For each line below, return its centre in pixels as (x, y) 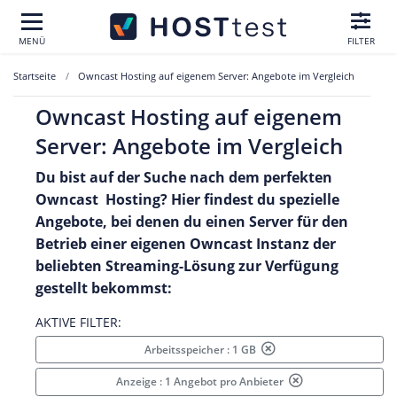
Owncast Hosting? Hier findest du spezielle (187, 199)
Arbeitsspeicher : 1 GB (202, 349)
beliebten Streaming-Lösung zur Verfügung (187, 266)
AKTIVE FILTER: (78, 322)
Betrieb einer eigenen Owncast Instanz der (186, 244)
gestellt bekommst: (104, 288)
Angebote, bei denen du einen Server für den (192, 222)
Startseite (35, 76)
